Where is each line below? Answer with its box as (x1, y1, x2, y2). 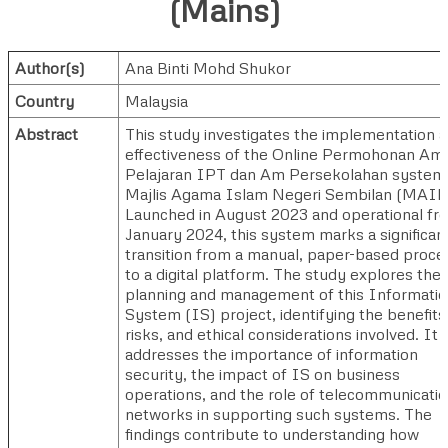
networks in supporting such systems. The (125, 403, 432, 424)
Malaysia (125, 90, 188, 111)
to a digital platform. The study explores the (125, 263, 441, 284)
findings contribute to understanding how (125, 423, 419, 444)
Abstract (15, 123, 78, 144)
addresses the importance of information (125, 343, 418, 364)
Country (15, 90, 74, 111)
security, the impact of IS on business (125, 363, 400, 384)
